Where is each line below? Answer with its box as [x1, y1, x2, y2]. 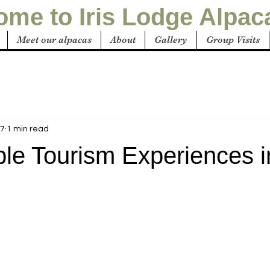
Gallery [154, 34, 187, 45]
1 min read [7, 124, 49, 133]
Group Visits [206, 34, 260, 45]
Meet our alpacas [17, 34, 92, 45]
